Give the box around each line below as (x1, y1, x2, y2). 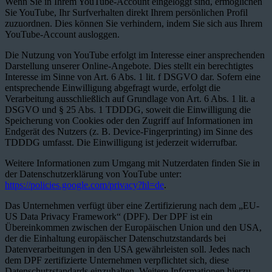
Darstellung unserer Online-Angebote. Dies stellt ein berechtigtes (5, 60, 253, 71)
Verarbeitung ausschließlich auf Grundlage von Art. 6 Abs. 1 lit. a (5, 93, 255, 104)
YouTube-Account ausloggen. (5, 29, 120, 39)
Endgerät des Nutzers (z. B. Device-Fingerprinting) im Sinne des (5, 126, 253, 137)
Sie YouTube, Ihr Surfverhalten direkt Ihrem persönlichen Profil (5, 7, 248, 18)
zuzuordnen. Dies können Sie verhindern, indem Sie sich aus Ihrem (5, 18, 262, 29)
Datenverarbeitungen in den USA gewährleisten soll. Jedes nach (5, 243, 250, 254)
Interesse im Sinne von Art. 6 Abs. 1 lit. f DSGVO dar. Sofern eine (5, 71, 260, 82)
